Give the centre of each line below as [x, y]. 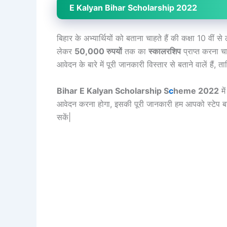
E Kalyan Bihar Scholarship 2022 [133, 8]
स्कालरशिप [165, 51]
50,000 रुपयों [98, 51]
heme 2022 [196, 90]
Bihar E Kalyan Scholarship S [113, 90]
